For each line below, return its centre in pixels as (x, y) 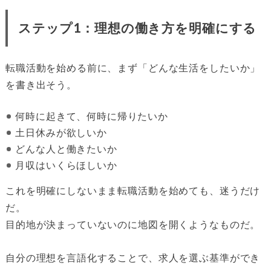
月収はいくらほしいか (66, 165)
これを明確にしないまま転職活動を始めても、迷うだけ (133, 191)
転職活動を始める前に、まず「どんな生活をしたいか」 (133, 68)
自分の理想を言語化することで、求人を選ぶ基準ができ (133, 257)
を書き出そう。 (41, 85)
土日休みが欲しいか (61, 133)
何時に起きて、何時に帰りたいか (92, 116)
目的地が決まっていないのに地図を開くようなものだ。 (133, 225)
